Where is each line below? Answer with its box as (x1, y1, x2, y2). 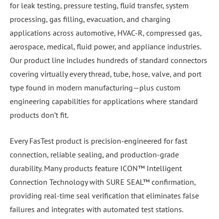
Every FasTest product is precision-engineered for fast (10, 134, 187, 144)
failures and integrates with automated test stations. (10, 202, 183, 213)
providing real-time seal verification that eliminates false (10, 189, 199, 199)
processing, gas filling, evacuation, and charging (10, 12, 171, 22)
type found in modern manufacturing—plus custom (10, 81, 180, 91)
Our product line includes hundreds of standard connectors (10, 53, 207, 64)
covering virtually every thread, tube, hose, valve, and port (10, 67, 201, 77)
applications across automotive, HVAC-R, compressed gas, (10, 26, 201, 36)
